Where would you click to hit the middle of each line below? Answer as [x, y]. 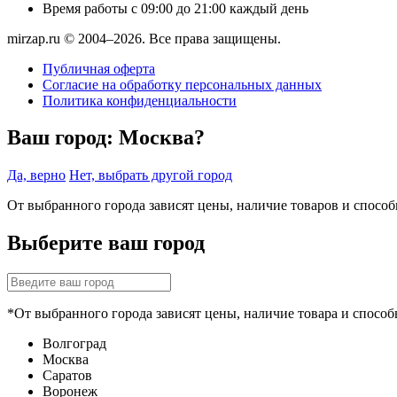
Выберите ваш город [106, 243]
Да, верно [36, 175]
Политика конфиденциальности [140, 100]
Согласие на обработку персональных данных [182, 84]
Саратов [67, 376]
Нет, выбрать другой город [151, 175]
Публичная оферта [99, 68]
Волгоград [74, 344]
